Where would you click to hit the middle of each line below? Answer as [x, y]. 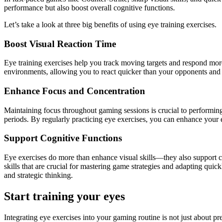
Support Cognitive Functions [63, 138]
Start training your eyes [64, 196]
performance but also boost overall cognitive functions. [89, 7]
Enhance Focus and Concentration [75, 91]
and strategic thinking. [38, 175]
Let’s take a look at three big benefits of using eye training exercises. [110, 24]
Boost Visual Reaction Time [60, 44]
